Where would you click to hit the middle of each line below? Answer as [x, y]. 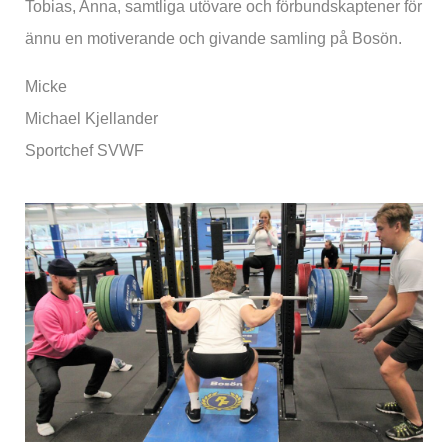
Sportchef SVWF [84, 151]
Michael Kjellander [91, 119]
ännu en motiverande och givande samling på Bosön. [213, 39]
